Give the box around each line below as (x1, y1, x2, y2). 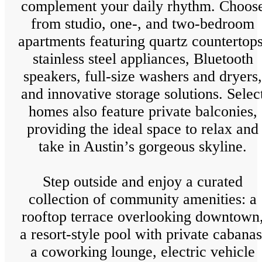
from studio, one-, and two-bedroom (31, 15, 254, 33)
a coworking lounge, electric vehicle (30, 243, 255, 261)
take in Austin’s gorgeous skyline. (39, 138, 247, 156)
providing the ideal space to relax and (27, 120, 258, 138)
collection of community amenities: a (29, 191, 257, 208)
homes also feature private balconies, (28, 103, 257, 120)
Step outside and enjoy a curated (43, 173, 243, 191)
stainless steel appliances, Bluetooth (32, 50, 253, 68)
